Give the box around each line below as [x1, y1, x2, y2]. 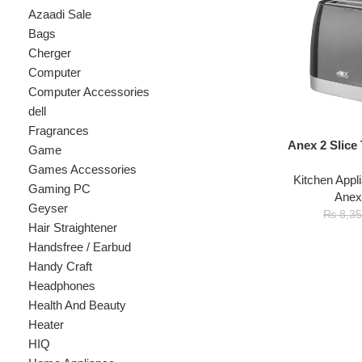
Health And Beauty [25, 238, 115, 251]
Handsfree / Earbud [25, 185, 120, 198]
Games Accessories [25, 115, 124, 128]
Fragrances [25, 79, 82, 93]
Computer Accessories [25, 44, 137, 57]
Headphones [25, 221, 87, 234]
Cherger [25, 9, 65, 22]
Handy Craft [25, 203, 84, 216]
